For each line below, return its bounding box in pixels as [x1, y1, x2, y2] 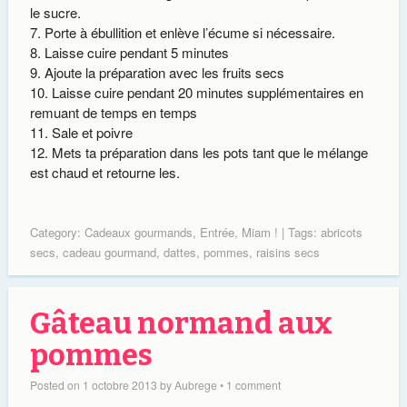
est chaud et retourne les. [29, 162, 180, 182]
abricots [320, 223, 362, 242]
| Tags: [277, 223, 321, 242]
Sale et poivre [51, 122, 133, 142]
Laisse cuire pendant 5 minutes [44, 42, 229, 62]
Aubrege [174, 377, 217, 393]
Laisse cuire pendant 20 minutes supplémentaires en [51, 82, 363, 102]
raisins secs [255, 243, 320, 262]
